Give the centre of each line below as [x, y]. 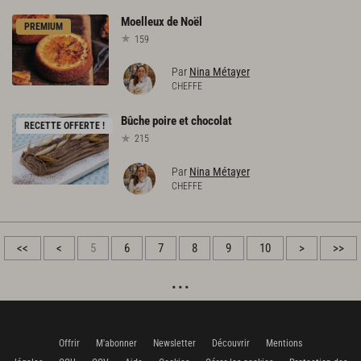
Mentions [284, 344]
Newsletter [174, 344]
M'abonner [116, 344]
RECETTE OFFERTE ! [64, 126]
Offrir [69, 344]
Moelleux [143, 21]
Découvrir [231, 344]
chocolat [212, 121]
